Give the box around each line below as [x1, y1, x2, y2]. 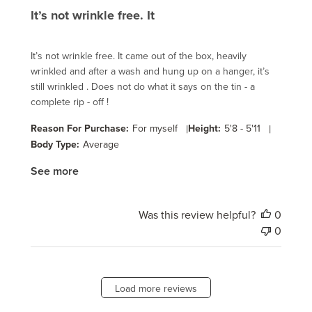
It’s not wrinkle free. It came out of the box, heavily [31, 48, 247, 63]
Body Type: [31, 136, 79, 152]
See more [31, 162, 79, 179]
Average [83, 136, 119, 152]
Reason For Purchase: [31, 120, 129, 136]
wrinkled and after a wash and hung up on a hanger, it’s [31, 63, 270, 79]
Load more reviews [115, 281, 197, 297]
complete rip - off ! [31, 94, 109, 109]
